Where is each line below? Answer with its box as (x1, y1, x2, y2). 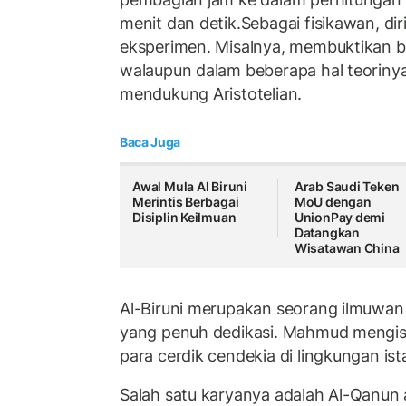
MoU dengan (294, 194, 372, 210)
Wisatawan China (294, 240, 400, 256)
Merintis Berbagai (132, 194, 239, 210)
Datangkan (294, 225, 360, 241)
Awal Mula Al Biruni (132, 179, 248, 195)
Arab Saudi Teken (294, 179, 400, 195)
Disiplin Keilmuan (132, 209, 237, 226)
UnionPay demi (294, 209, 386, 226)
